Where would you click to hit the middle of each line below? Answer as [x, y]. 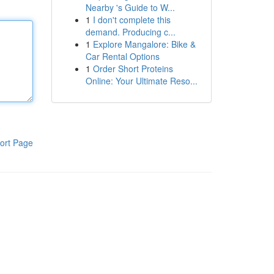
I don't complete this [131, 20]
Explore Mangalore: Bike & [144, 44]
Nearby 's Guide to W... [130, 7]
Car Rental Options [122, 56]
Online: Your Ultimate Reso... [141, 81]
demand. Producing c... [130, 32]
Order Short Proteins [133, 68]
